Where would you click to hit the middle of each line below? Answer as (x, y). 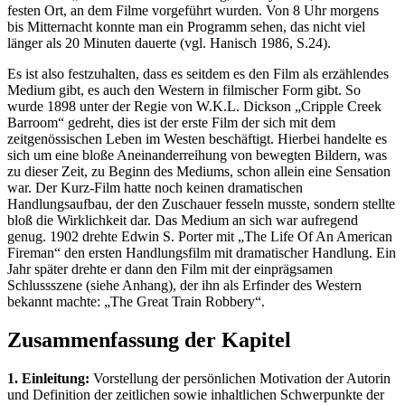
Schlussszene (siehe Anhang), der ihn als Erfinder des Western (184, 286)
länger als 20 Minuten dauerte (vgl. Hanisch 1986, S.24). (169, 43)
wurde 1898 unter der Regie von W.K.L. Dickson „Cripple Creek (194, 107)
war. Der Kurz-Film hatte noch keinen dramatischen (155, 188)
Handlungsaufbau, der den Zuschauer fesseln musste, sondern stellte (201, 204)
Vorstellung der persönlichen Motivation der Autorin (240, 378)
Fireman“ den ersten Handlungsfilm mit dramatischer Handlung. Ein (202, 253)
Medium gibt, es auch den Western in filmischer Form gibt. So (184, 90)
